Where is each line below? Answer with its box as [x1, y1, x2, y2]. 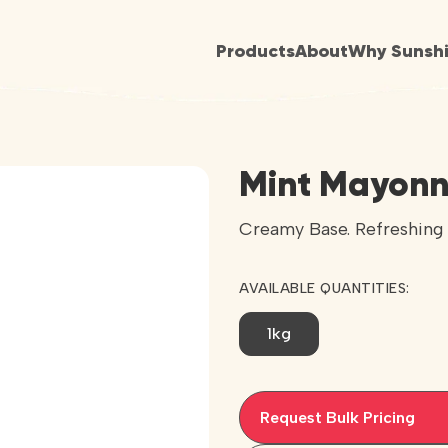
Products [215, 43, 295, 62]
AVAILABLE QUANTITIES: [239, 280, 410, 298]
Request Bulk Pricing [260, 407, 415, 427]
